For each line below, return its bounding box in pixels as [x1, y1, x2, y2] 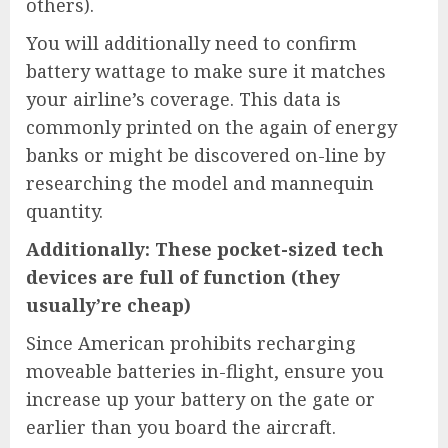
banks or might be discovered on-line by [26, 142, 385, 167]
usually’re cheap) [26, 292, 191, 317]
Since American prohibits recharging [26, 330, 356, 355]
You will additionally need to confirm [26, 30, 357, 55]
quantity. [26, 198, 108, 223]
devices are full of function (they [26, 264, 340, 289]
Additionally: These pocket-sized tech [26, 236, 384, 261]
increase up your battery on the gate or [26, 386, 375, 411]
